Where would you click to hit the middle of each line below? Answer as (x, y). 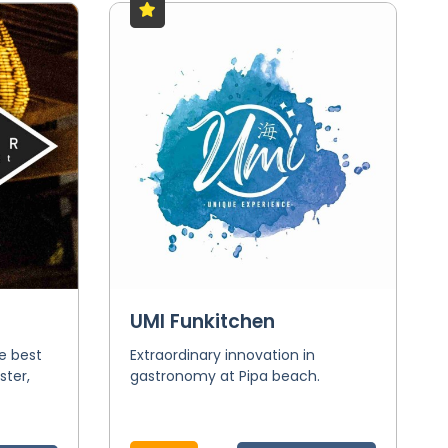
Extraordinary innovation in (222, 355)
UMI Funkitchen (202, 321)
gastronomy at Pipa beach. (224, 376)
